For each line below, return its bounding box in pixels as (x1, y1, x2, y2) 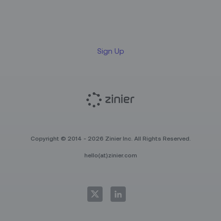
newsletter (78, 6, 143, 21)
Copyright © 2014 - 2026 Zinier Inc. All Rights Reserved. (30, 135, 191, 142)
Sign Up (97, 46, 124, 56)
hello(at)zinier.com (84, 151, 137, 159)
